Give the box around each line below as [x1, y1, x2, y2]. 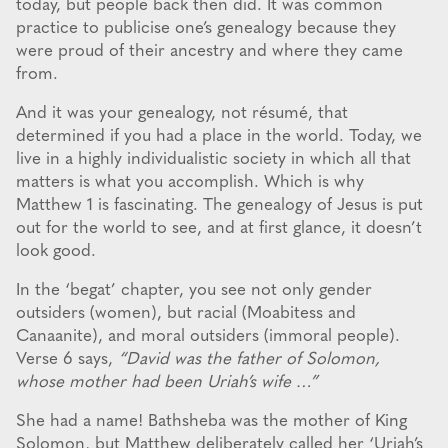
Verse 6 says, [16, 351, 118, 369]
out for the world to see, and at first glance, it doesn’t [16, 220, 422, 238]
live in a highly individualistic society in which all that [16, 151, 411, 169]
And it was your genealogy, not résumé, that [16, 105, 348, 123]
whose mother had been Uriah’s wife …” [16, 374, 318, 392]
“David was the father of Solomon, [118, 351, 380, 369]
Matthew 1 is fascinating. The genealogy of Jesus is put [16, 197, 423, 215]
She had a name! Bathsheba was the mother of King [16, 413, 407, 431]
